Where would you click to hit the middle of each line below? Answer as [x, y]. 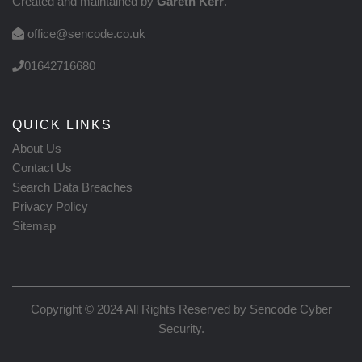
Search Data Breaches [72, 187]
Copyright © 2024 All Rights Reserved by [140, 309]
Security [179, 328]
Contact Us [42, 167]
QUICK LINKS [62, 124]
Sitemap [34, 225]
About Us [37, 148]
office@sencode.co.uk [86, 33]
